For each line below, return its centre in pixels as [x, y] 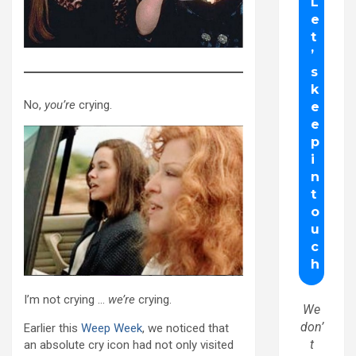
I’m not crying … [66, 300]
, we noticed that [186, 329]
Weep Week [112, 329]
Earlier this [52, 329]
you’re [60, 104]
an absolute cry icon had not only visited [129, 345]
